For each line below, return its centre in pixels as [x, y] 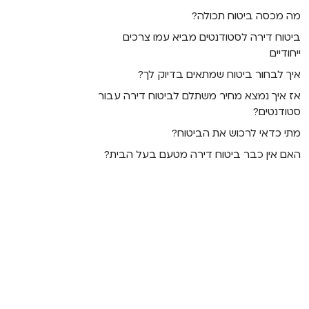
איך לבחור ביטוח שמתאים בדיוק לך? [220, 74]
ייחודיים [286, 53]
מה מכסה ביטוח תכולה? [247, 16]
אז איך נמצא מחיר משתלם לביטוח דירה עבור [200, 96]
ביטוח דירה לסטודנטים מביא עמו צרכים [212, 37]
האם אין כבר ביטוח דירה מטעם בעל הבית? [203, 154]
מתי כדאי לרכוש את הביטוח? [237, 133]
